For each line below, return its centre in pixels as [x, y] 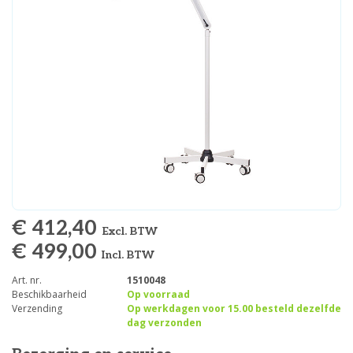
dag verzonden [164, 323]
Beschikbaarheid [49, 294]
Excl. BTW [130, 231]
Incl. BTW [128, 255]
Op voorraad [158, 294]
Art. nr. [27, 280]
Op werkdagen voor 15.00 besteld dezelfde [234, 308]
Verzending [37, 308]
